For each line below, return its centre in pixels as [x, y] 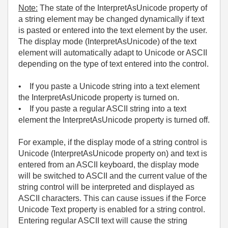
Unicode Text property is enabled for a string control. [112, 209]
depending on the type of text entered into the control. [113, 64]
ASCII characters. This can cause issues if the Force [112, 198]
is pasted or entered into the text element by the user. [113, 30]
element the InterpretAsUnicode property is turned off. [114, 120]
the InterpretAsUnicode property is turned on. [99, 97]
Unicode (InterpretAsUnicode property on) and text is [113, 153]
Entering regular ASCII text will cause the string [103, 221]
